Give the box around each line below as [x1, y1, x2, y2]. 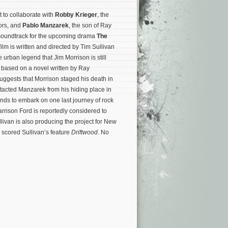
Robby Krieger [55, 11, 97, 18]
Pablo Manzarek [22, 22, 69, 29]
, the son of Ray [69, 22, 111, 29]
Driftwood [71, 129, 98, 136]
